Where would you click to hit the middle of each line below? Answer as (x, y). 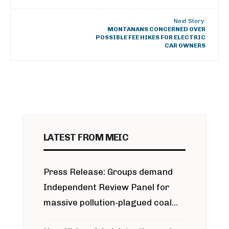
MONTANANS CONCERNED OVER (156, 29)
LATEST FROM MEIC (86, 138)
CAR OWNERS (185, 45)
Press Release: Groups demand (108, 172)
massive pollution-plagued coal (108, 202)
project (60, 218)
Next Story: (190, 21)
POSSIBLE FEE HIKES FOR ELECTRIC (151, 37)
